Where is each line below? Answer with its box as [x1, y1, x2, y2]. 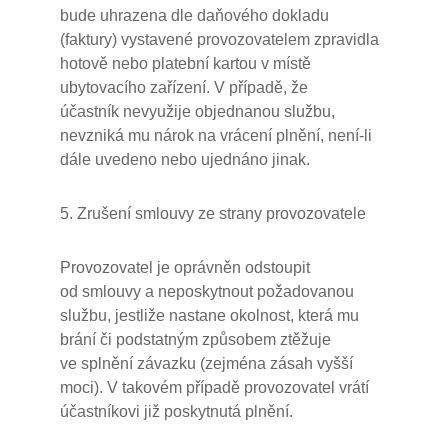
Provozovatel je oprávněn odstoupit [60, 259, 310, 276]
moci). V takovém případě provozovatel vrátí [60, 379, 369, 396]
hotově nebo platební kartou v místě [60, 55, 311, 72]
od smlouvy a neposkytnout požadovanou [60, 283, 354, 300]
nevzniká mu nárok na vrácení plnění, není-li [60, 127, 372, 144]
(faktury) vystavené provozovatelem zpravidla [60, 31, 379, 48]
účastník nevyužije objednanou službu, [60, 103, 335, 120]
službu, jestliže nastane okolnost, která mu [60, 307, 359, 324]
